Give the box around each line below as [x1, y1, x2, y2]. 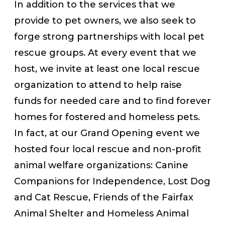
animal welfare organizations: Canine [14, 159, 188, 171]
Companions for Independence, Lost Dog [14, 175, 210, 187]
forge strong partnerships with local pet [14, 31, 204, 42]
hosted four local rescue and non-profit [14, 143, 201, 155]
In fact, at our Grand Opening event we [14, 127, 200, 139]
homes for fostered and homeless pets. [14, 111, 200, 123]
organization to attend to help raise [14, 79, 182, 90]
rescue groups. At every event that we [14, 47, 196, 58]
